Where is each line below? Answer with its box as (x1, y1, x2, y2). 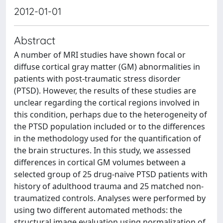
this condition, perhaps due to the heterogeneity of (14, 109, 207, 120)
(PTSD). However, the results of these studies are (14, 85, 196, 96)
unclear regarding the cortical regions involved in (14, 97, 200, 108)
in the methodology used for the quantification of (14, 133, 201, 144)
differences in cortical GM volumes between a (14, 157, 186, 168)
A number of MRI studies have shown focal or (14, 49, 186, 60)
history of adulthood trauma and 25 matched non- (14, 181, 204, 192)
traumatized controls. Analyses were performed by (14, 193, 206, 204)
